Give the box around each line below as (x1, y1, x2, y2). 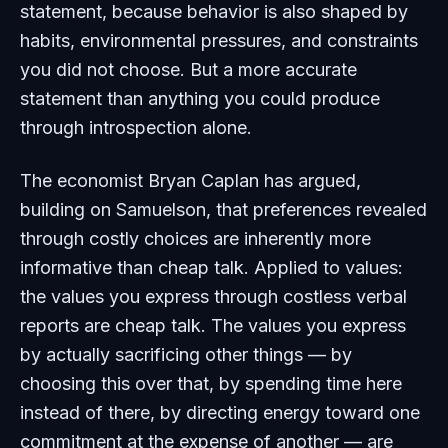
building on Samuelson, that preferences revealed (20, 199, 427, 220)
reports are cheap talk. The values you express (20, 315, 406, 336)
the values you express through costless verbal (20, 286, 407, 307)
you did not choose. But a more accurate (20, 59, 357, 80)
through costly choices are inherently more (20, 228, 371, 249)
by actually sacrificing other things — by (20, 344, 352, 365)
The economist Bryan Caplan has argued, (20, 170, 361, 191)
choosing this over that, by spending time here (20, 373, 402, 394)
